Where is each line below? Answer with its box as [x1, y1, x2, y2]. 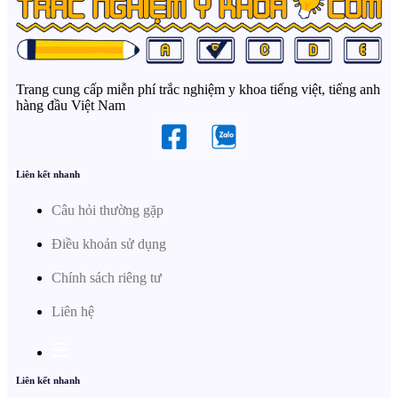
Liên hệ [52, 303, 94, 319]
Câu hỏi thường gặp [52, 202, 163, 218]
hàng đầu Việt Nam [16, 98, 125, 114]
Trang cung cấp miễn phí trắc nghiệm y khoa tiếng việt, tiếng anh [16, 82, 380, 98]
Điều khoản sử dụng [52, 235, 166, 251]
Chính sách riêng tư [52, 269, 162, 285]
